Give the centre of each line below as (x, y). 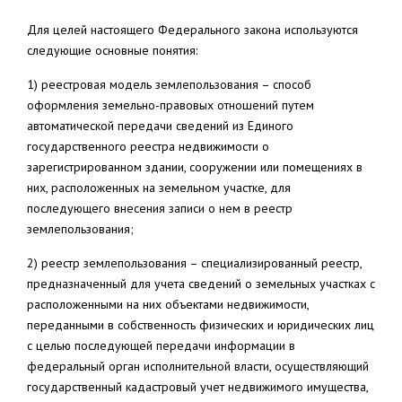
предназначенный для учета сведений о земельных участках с (201, 284)
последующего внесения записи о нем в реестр (160, 208)
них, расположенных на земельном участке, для (159, 188)
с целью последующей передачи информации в (161, 345)
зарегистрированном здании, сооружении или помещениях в (195, 167)
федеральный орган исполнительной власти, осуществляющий (198, 366)
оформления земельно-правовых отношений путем (170, 105)
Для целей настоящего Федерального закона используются (192, 30)
